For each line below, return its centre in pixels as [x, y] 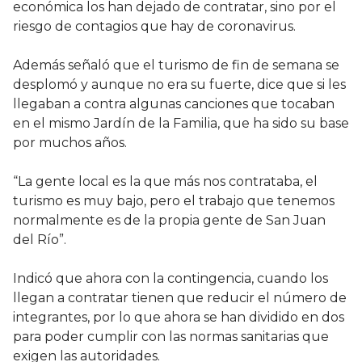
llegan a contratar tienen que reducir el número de [180, 298]
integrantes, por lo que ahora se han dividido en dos [179, 318]
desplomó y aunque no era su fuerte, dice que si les [179, 85]
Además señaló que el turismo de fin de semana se [176, 65]
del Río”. [40, 240]
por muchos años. [70, 143]
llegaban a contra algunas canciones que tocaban [174, 104]
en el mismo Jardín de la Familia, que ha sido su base [181, 124]
